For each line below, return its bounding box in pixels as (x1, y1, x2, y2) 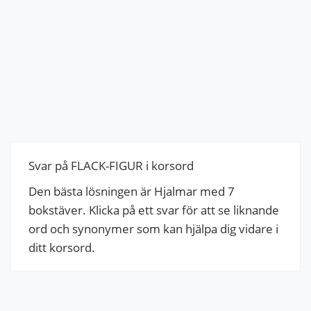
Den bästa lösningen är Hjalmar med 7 (28, 183, 235, 199)
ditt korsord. (28, 239, 95, 255)
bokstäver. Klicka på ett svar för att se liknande (28, 201, 279, 218)
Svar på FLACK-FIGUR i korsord (28, 157, 194, 174)
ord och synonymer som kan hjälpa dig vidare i (28, 220, 278, 237)
